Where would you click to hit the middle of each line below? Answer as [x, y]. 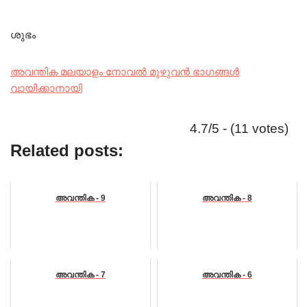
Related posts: [67, 151]
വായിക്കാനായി [46, 88]
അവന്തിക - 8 [227, 198]
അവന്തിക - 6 [227, 275]
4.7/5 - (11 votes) [239, 129]
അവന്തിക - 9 [81, 198]
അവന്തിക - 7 [81, 275]
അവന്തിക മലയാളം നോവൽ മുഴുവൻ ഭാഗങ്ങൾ [125, 72]
